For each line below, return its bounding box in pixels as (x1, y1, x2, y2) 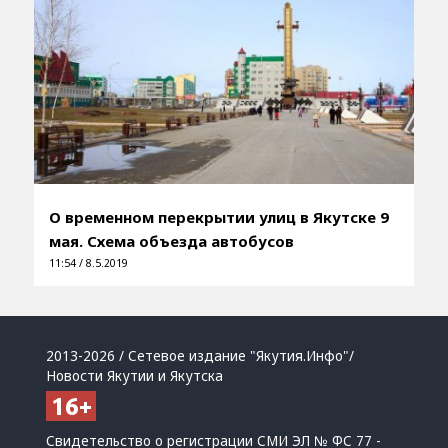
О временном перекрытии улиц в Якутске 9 (48, 206, 389, 227)
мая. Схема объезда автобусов (48, 230, 294, 251)
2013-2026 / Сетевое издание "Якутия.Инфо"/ (46, 346, 355, 365)
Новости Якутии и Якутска (46, 366, 224, 385)
